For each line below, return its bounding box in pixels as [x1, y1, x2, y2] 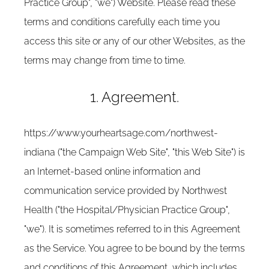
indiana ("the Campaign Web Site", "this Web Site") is [24, 147, 245, 158]
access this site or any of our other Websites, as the [24, 35, 245, 47]
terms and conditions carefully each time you [24, 16, 220, 28]
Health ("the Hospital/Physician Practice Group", [24, 204, 230, 216]
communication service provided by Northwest [24, 185, 227, 196]
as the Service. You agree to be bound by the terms [24, 243, 245, 254]
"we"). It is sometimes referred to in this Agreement [24, 223, 240, 235]
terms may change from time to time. [24, 55, 186, 66]
